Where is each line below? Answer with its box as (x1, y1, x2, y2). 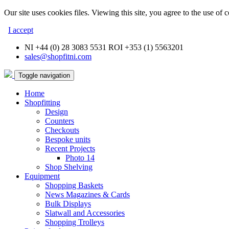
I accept (8, 26, 33, 34)
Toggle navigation (18, 72, 70, 79)
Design (45, 107, 68, 116)
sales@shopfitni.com (25, 52, 91, 61)
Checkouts (45, 126, 79, 134)
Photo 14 (65, 153, 95, 162)
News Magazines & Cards (45, 190, 130, 199)
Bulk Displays (45, 199, 91, 208)
